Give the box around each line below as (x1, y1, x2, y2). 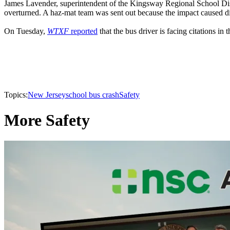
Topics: (4, 90, 28, 100)
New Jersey (28, 90, 66, 100)
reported (69, 27, 98, 36)
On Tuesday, (4, 27, 47, 36)
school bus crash (66, 90, 119, 100)
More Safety (4, 110, 90, 129)
